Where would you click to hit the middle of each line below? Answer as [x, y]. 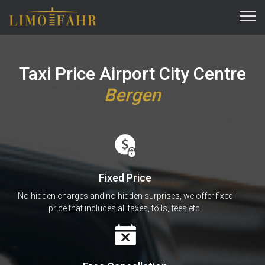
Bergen [132, 95]
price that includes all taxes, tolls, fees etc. [125, 208]
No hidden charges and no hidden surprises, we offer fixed [125, 195]
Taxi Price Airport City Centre [132, 73]
